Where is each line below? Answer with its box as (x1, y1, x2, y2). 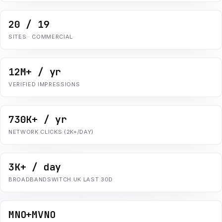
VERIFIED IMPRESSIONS (8, 81, 80, 88)
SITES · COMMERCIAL (8, 33, 73, 40)
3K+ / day (8, 161, 61, 173)
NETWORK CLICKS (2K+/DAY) (8, 128, 94, 135)
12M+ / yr (8, 65, 61, 78)
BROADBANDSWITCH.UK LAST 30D (8, 176, 113, 183)
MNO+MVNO (8, 208, 55, 221)
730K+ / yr (8, 113, 67, 126)
